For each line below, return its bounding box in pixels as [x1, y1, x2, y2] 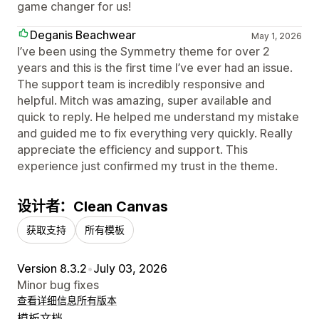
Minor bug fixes [17, 277, 99, 292]
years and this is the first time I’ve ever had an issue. [17, 60, 293, 75]
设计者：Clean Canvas [17, 197, 168, 215]
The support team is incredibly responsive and [17, 76, 265, 91]
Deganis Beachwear [30, 27, 136, 42]
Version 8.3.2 [17, 261, 87, 276]
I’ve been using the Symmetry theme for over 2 [17, 43, 270, 58]
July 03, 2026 [93, 261, 167, 276]
